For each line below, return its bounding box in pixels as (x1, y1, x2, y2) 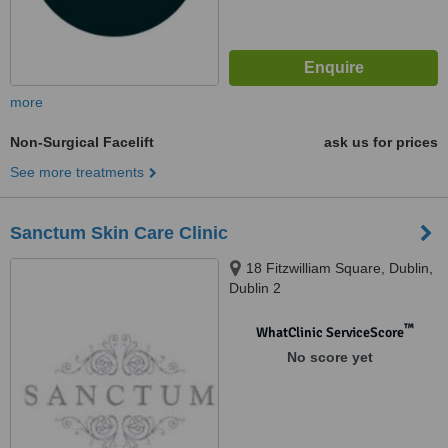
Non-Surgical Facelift (10, 134, 154, 150)
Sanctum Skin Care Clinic (10, 223, 228, 243)
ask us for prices (324, 134, 438, 150)
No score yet (286, 349, 373, 365)
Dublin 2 (229, 280, 281, 296)
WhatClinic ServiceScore (255, 324, 404, 341)
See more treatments (10, 164, 144, 180)
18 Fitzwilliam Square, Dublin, (246, 260, 433, 276)
